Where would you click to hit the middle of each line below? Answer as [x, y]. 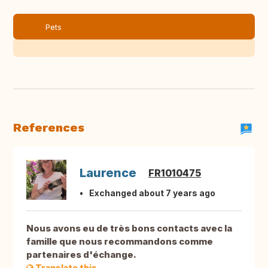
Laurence [108, 173]
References [49, 128]
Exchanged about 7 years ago [152, 193]
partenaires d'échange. [81, 255]
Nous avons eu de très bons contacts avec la [129, 229]
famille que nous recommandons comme [120, 242]
